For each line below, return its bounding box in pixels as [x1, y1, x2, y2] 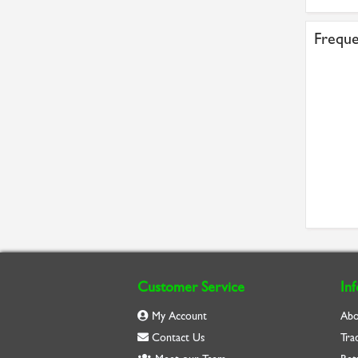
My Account [149, 309, 207, 323]
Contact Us [149, 331, 205, 344]
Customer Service [137, 279, 245, 296]
